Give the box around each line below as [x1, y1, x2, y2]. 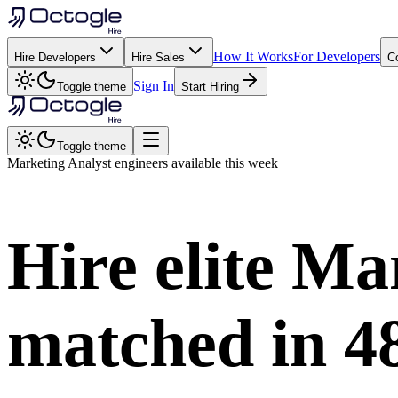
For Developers [293, 49, 380, 64]
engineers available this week [115, 155, 278, 171]
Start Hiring [181, 80, 239, 93]
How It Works [213, 49, 293, 64]
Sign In [133, 78, 174, 93]
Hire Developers [14, 51, 96, 64]
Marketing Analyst [7, 155, 115, 171]
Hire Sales [131, 51, 185, 64]
